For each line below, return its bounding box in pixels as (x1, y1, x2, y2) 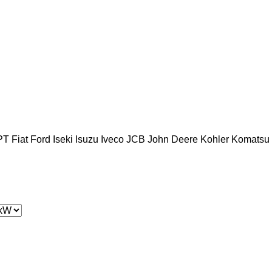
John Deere (148, 134, 198, 144)
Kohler (200, 134, 229, 144)
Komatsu (231, 134, 270, 144)
